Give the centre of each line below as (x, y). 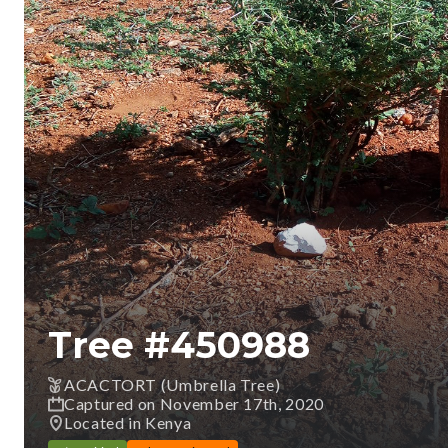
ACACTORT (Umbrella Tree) (172, 384)
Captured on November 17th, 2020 (194, 403)
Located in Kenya (128, 422)
